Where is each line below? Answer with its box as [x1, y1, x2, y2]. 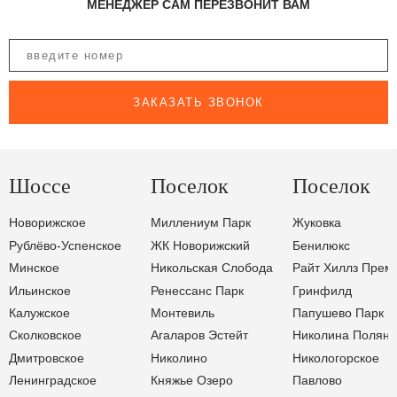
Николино [151, 350, 207, 365]
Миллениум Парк [151, 215, 251, 230]
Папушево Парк [292, 305, 384, 320]
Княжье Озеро [151, 373, 233, 388]
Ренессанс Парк [151, 283, 244, 298]
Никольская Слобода [151, 261, 273, 276]
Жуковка [292, 215, 341, 230]
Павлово [292, 373, 342, 388]
